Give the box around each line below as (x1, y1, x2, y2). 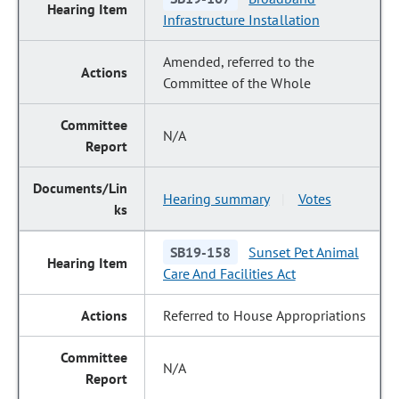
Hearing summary (163, 190, 270, 208)
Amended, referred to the (163, 53, 314, 70)
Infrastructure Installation (163, 11, 320, 28)
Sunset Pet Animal (248, 243, 359, 261)
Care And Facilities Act (163, 265, 296, 282)
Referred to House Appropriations (163, 306, 366, 324)
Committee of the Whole (163, 74, 311, 92)
